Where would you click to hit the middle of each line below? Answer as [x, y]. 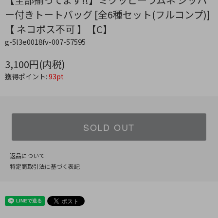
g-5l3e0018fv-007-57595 [45, 42]
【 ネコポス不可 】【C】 [59, 29]
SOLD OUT [109, 127]
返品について [27, 156]
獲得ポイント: [27, 77]
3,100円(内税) [35, 64]
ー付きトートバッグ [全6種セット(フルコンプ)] [108, 15]
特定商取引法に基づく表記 [45, 166]
